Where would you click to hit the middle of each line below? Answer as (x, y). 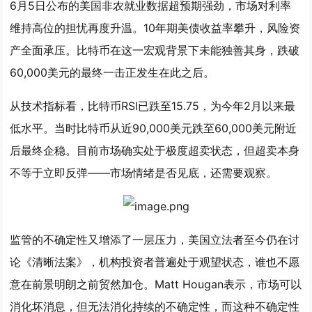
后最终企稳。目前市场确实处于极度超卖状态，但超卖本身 (155, 150)
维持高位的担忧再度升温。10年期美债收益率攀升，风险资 (155, 28)
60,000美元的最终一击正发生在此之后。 (112, 72)
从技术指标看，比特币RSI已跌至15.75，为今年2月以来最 (153, 106)
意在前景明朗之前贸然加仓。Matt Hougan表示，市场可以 (156, 284)
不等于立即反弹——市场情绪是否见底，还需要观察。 (144, 173)
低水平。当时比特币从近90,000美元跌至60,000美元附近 (154, 128)
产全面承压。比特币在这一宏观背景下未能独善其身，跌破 (155, 50)
